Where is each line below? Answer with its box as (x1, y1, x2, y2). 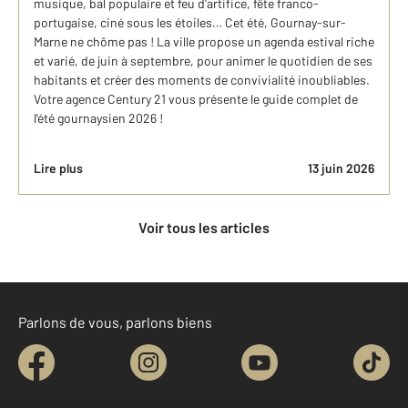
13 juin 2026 (308, 160, 374, 177)
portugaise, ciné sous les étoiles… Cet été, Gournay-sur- (34, 15, 346, 31)
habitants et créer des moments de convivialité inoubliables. (34, 72, 370, 88)
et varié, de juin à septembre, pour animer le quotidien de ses (34, 53, 372, 69)
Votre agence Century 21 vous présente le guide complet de (34, 91, 358, 107)
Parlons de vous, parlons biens (18, 313, 212, 331)
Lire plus (34, 160, 83, 177)
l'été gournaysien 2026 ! (34, 110, 163, 127)
